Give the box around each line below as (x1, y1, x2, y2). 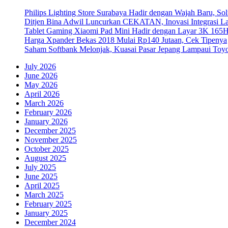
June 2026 (24, 71, 58, 80)
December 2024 (24, 217, 76, 226)
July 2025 (24, 162, 56, 172)
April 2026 (24, 89, 60, 98)
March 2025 (24, 190, 64, 199)
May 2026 (24, 80, 58, 89)
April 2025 (24, 181, 60, 190)
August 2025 (24, 153, 66, 162)
